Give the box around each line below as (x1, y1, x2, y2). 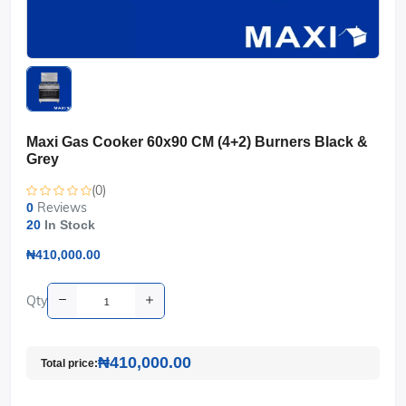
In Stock (41, 217, 95, 232)
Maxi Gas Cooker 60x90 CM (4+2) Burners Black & (26, 134, 368, 150)
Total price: (41, 356, 98, 370)
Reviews (37, 199, 87, 216)
